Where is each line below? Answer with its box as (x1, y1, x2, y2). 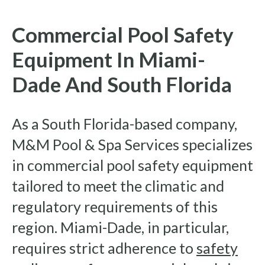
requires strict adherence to (12, 239, 196, 257)
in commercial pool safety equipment (12, 156, 253, 174)
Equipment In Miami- (12, 47, 205, 72)
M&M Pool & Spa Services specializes (12, 135, 253, 154)
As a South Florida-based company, (12, 115, 237, 133)
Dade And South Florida (12, 72, 232, 97)
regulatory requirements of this (12, 198, 218, 216)
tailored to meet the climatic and (12, 177, 224, 195)
